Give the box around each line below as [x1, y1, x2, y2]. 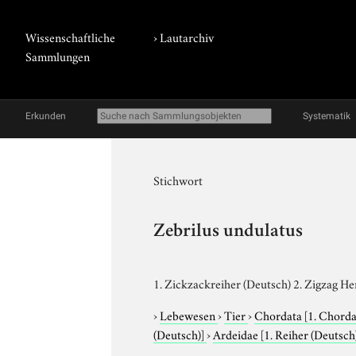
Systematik [303, 110, 350, 122]
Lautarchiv [160, 28, 215, 45]
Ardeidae [213, 324, 261, 342]
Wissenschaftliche [25, 28, 115, 45]
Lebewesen [160, 305, 219, 323]
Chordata [254, 305, 305, 323]
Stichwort [153, 171, 203, 188]
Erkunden [25, 110, 66, 122]
